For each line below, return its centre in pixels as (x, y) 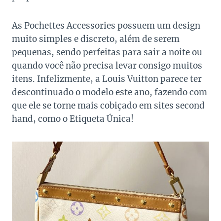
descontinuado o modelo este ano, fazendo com (110, 92)
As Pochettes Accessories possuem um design (106, 25)
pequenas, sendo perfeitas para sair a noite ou (107, 52)
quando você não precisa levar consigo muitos (107, 65)
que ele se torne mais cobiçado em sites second (108, 105)
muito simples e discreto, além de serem (96, 39)
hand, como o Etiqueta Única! (73, 119)
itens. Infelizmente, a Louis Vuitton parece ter (107, 79)
